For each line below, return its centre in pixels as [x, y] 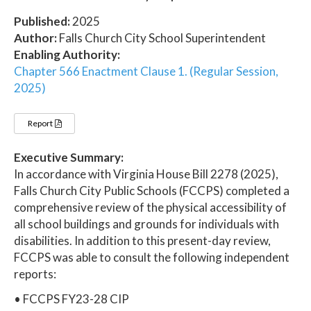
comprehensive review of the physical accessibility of [150, 207]
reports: [35, 274]
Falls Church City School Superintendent [161, 37]
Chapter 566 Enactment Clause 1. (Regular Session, [146, 71]
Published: [42, 21]
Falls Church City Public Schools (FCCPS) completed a [152, 190]
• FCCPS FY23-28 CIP [72, 299]
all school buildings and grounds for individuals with [146, 224]
